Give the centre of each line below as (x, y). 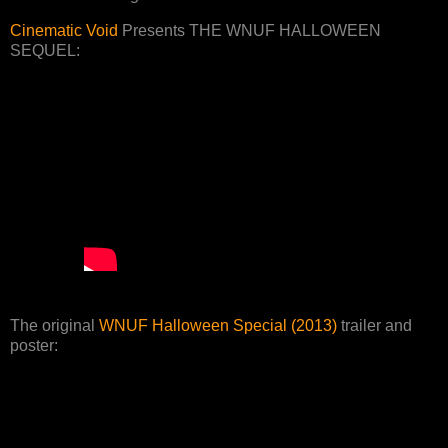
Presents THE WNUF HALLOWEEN (249, 31)
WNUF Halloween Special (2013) (218, 326)
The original (54, 326)
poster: (34, 346)
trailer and (374, 326)
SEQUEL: (45, 51)
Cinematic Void (64, 31)
